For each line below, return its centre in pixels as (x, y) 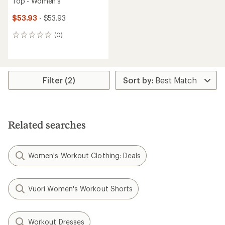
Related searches (47, 125)
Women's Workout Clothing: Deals (85, 155)
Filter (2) (59, 80)
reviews (26, 46)
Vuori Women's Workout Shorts (81, 189)
